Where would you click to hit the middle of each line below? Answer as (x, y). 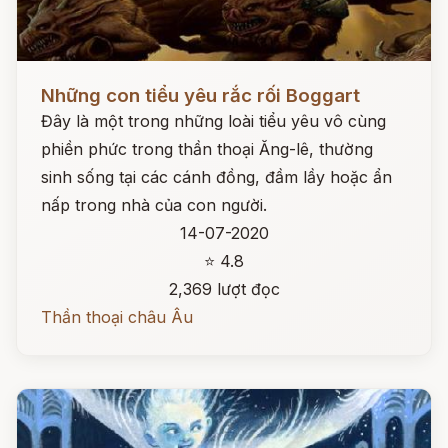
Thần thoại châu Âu (117, 317)
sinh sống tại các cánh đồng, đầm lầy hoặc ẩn (216, 177)
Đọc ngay (53, 80)
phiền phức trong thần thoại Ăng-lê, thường (207, 149)
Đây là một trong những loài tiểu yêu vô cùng (213, 121)
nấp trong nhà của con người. (154, 205)
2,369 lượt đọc (224, 289)
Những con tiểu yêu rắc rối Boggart (200, 95)
